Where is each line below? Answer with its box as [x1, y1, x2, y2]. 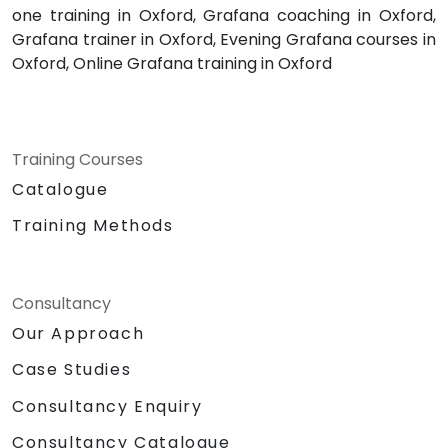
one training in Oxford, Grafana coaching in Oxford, [12, 4, 436, 28]
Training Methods [12, 214, 174, 238]
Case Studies [12, 358, 132, 382]
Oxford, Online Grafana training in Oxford [12, 52, 332, 76]
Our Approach [12, 322, 145, 346]
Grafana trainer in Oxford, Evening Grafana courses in [12, 28, 436, 52]
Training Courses [12, 148, 143, 172]
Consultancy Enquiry [12, 394, 203, 418]
